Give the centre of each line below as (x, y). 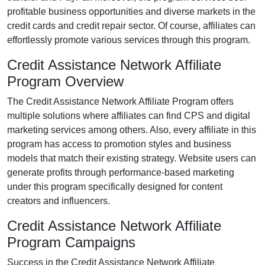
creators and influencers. (59, 201)
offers (221, 101)
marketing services (46, 130)
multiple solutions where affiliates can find (96, 116)
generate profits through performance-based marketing (121, 172)
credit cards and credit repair (67, 26)
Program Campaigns (71, 242)
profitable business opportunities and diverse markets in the (131, 12)
